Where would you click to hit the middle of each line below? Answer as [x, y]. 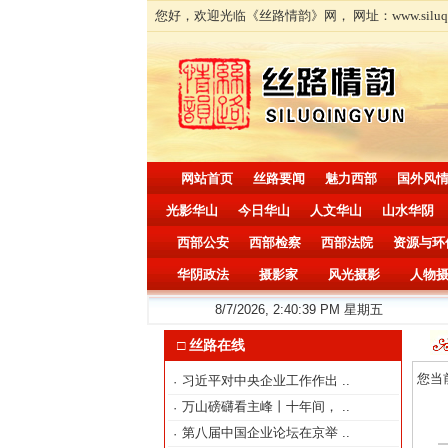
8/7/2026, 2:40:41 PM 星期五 [299, 309]
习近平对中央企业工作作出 [261, 380]
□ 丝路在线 [205, 345]
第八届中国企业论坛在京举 [261, 432]
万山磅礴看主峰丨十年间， [261, 406]
